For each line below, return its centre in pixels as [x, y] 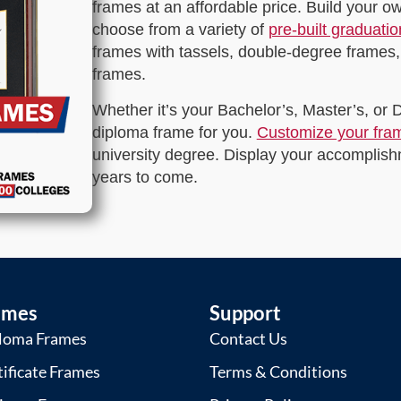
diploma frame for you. [174, 132]
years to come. [145, 177]
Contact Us [248, 338]
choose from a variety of [180, 30]
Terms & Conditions [278, 371]
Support [245, 312]
